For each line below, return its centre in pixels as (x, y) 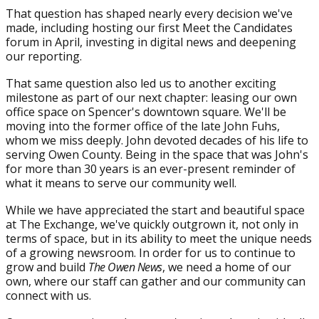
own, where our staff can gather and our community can (156, 281)
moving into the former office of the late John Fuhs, (143, 126)
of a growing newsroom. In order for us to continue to (151, 253)
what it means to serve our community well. (121, 183)
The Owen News (125, 267)
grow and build (47, 267)
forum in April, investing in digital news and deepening (151, 42)
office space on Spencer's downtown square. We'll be (146, 112)
